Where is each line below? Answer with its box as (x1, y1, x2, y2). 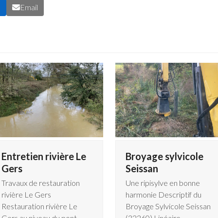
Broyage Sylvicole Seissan (125, 201, 211, 211)
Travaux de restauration (1, 178, 80, 188)
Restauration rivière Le (1, 201, 77, 211)
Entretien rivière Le (1, 150, 86, 163)
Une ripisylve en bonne (125, 178, 200, 188)
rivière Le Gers (1, 190, 51, 200)
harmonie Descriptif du (125, 190, 201, 200)
